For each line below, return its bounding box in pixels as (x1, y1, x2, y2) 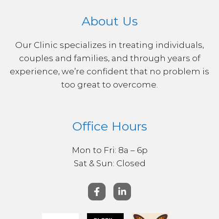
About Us (81, 13, 138, 28)
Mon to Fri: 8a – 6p (71, 145, 148, 155)
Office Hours (72, 118, 147, 133)
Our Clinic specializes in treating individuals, (15, 40, 204, 50)
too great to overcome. (61, 79, 158, 89)
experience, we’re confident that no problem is (10, 66, 209, 76)
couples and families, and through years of (19, 53, 200, 63)
